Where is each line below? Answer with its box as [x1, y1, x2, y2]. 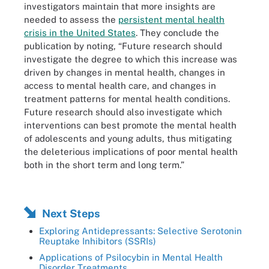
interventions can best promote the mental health [24, 120, 237, 130]
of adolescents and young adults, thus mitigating [24, 133, 232, 144]
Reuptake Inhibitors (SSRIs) [39, 235, 156, 246]
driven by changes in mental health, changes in [24, 67, 225, 77]
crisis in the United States [24, 28, 136, 38]
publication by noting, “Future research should [24, 41, 222, 51]
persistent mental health [118, 14, 225, 25]
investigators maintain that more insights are [24, 1, 216, 11]
